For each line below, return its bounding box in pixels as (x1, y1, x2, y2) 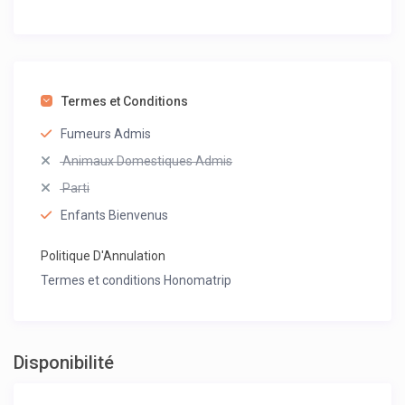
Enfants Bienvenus (61, 208, 169, 223)
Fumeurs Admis (61, 127, 152, 142)
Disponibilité (14, 352, 115, 374)
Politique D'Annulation (41, 249, 166, 264)
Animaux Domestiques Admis (60, 154, 233, 169)
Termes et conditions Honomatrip (41, 273, 232, 288)
